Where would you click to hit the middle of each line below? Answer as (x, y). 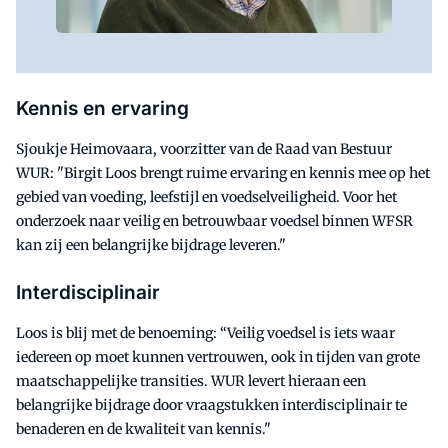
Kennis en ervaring (102, 108)
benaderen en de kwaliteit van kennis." (143, 428)
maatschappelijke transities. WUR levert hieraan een (191, 380)
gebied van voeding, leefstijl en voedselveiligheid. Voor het (206, 196)
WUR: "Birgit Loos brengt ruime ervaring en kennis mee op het (223, 172)
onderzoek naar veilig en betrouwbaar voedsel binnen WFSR (214, 220)
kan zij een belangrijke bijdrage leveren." (151, 244)
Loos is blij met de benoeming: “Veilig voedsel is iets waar (205, 332)
